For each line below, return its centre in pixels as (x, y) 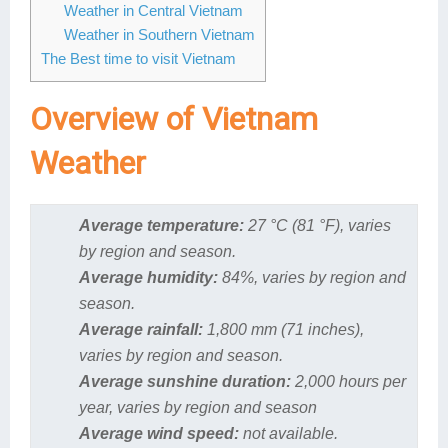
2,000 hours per (348, 381)
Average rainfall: (140, 329)
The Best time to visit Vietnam (138, 58)
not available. (288, 433)
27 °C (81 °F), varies (317, 225)
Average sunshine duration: (184, 381)
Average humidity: (148, 277)
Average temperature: (161, 225)
